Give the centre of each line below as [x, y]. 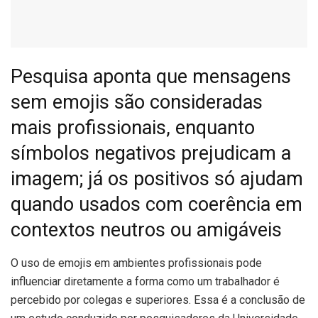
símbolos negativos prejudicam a [151, 153]
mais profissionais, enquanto [133, 127]
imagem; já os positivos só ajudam [157, 179]
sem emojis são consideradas [137, 102]
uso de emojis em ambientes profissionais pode [140, 263]
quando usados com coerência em [157, 204]
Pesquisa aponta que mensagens [151, 76]
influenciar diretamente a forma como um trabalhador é [145, 281]
